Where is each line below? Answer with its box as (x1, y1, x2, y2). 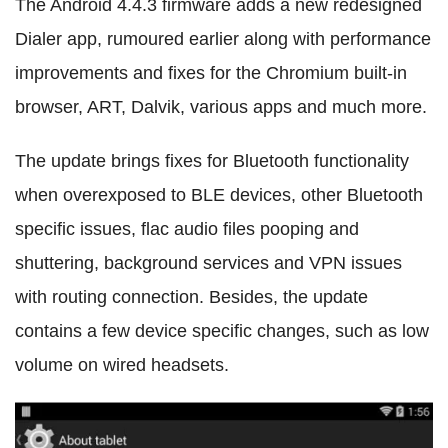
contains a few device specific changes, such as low (15, 320, 429, 341)
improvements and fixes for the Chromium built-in (15, 62, 407, 83)
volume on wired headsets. (15, 354, 229, 375)
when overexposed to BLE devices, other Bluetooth (15, 184, 423, 205)
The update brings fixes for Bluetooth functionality (15, 150, 409, 171)
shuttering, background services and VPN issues (15, 252, 402, 273)
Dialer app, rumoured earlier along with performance (15, 28, 431, 49)
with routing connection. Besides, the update (15, 286, 368, 307)
